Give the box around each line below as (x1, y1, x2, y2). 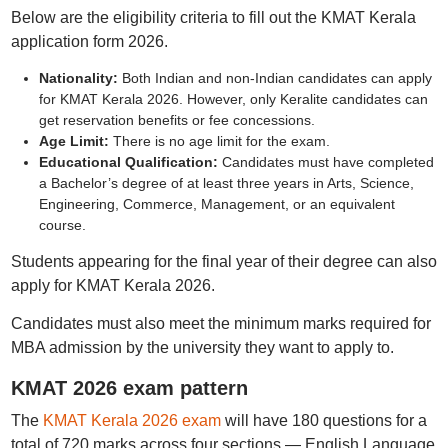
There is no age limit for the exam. (112, 133, 330, 149)
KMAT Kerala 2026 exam (42, 412, 221, 429)
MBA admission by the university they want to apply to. (10, 339, 394, 356)
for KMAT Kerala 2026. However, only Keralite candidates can (38, 91, 428, 107)
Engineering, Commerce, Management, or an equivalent (38, 196, 395, 212)
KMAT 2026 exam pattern (10, 377, 248, 399)
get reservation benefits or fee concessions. (38, 112, 315, 128)
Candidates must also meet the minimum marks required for (10, 315, 431, 332)
